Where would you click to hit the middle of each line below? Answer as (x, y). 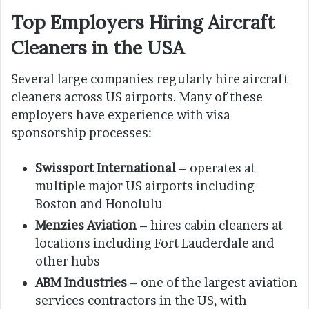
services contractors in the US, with (141, 300)
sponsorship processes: (81, 132)
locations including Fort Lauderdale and (155, 243)
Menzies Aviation (86, 225)
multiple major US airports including (145, 186)
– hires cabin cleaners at (210, 225)
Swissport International (106, 168)
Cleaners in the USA (98, 48)
